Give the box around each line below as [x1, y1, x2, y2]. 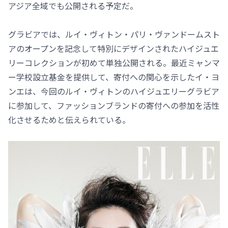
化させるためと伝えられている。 [8, 113, 130, 126]
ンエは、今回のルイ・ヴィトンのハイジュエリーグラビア [8, 85, 219, 98]
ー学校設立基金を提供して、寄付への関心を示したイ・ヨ [8, 71, 219, 83]
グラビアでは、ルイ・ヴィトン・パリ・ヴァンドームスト [8, 28, 220, 41]
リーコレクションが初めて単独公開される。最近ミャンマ [8, 56, 220, 69]
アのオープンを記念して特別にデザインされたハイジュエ [8, 42, 219, 55]
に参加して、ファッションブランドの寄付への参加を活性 [8, 99, 219, 112]
